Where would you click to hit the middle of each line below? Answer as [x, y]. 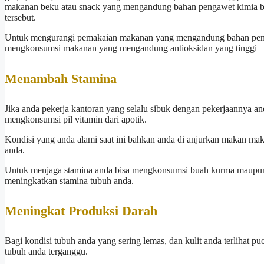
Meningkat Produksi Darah [81, 211]
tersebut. [20, 18]
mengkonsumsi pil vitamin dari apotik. [76, 119]
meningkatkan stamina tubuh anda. [69, 180]
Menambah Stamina [61, 78]
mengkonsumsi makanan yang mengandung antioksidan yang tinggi [131, 48]
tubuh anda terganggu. [46, 252]
